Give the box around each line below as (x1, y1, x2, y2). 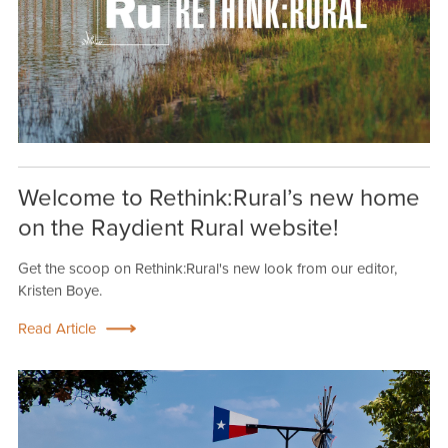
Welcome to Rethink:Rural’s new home (17, 180, 420, 217)
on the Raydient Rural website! (17, 210, 339, 247)
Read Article (17, 318, 96, 341)
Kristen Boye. (17, 280, 102, 303)
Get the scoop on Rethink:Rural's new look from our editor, (17, 258, 397, 281)
